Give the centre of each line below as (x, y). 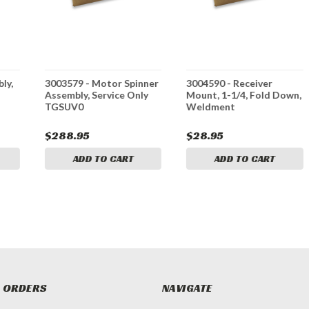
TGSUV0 (64, 106)
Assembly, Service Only (97, 94)
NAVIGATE (187, 288)
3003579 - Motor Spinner (102, 83)
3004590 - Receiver (230, 83)
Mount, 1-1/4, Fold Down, (244, 94)
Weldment (211, 106)
